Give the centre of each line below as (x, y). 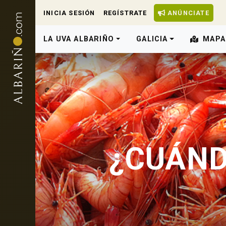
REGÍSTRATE (125, 13)
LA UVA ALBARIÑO (79, 39)
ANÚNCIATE (187, 13)
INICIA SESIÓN (69, 13)
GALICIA (152, 39)
